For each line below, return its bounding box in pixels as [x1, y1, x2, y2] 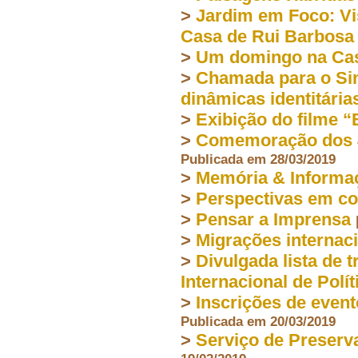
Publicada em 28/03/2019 [181, 150, 336, 167]
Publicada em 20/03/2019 [181, 312, 336, 329]
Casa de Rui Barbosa [181, 26, 354, 46]
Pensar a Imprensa [196, 209, 351, 229]
